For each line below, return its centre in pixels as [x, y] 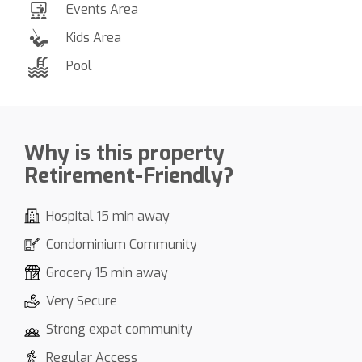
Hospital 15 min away [108, 216]
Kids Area [94, 37]
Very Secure [82, 301]
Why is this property [124, 153]
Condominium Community [122, 244]
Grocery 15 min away [107, 272]
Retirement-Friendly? [129, 175]
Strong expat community [119, 329]
